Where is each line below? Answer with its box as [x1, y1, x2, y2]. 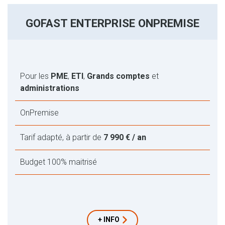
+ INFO [98, 215, 120, 223]
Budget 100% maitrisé [20, 157, 97, 167]
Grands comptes [87, 71, 150, 81]
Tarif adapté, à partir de [20, 132, 103, 142]
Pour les [20, 71, 51, 81]
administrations [20, 83, 79, 93]
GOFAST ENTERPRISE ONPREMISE [26, 16, 199, 30]
